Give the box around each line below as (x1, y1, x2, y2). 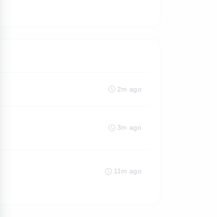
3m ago (117, 124, 141, 131)
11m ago (113, 167, 141, 175)
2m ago (117, 85, 141, 93)
